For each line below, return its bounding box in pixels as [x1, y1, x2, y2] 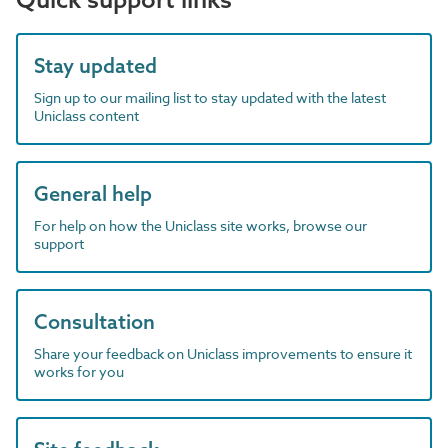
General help [34, 180, 152, 206]
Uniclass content [34, 105, 139, 125]
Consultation [34, 308, 155, 334]
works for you [34, 361, 124, 381]
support [34, 233, 84, 253]
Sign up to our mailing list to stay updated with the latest [34, 87, 386, 107]
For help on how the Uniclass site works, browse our [34, 215, 367, 235]
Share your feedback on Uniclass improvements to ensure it [34, 343, 412, 363]
